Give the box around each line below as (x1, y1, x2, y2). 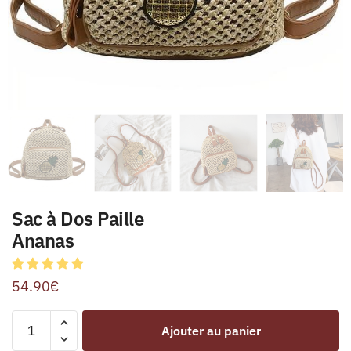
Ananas (12, 228, 74, 254)
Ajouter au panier (161, 323, 261, 339)
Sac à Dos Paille (12, 206, 143, 232)
